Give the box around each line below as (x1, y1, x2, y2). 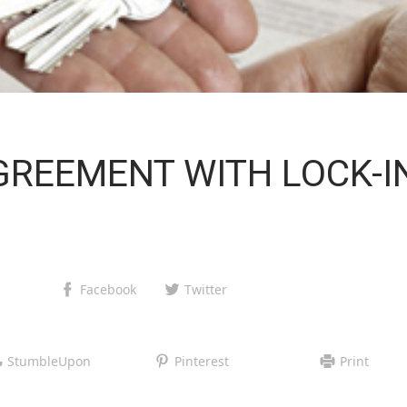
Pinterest (174, 352, 229, 370)
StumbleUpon (6, 352, 91, 370)
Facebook (80, 280, 137, 298)
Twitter (184, 280, 228, 298)
